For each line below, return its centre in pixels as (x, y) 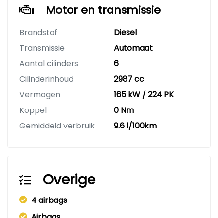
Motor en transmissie (103, 10)
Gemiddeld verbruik (57, 126)
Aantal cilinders (49, 64)
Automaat (133, 48)
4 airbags (49, 200)
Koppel (33, 110)
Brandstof (38, 33)
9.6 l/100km (135, 126)
